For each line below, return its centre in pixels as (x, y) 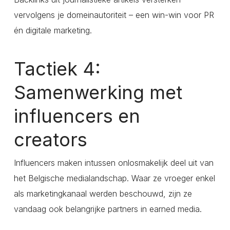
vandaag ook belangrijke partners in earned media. (108, 209)
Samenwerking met (98, 93)
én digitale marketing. (53, 31)
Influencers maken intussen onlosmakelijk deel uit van (113, 163)
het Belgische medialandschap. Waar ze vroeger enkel (114, 178)
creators (50, 140)
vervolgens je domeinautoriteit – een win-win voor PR (114, 15)
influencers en (77, 116)
